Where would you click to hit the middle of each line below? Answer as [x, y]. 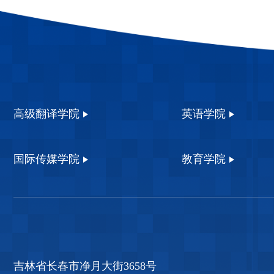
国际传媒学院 [46, 159]
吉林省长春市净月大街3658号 [85, 266]
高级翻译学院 [46, 113]
